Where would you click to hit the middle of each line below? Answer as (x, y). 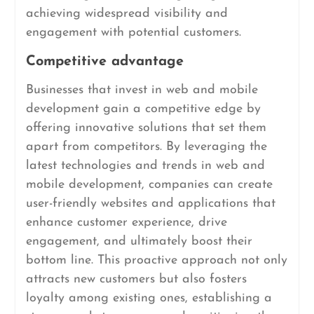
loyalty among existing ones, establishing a (149, 298)
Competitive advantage (104, 62)
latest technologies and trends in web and (145, 166)
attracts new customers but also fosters (136, 279)
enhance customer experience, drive (126, 223)
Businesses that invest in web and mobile (142, 90)
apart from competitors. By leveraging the (146, 147)
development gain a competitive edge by (143, 109)
